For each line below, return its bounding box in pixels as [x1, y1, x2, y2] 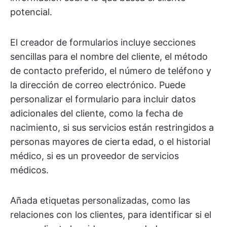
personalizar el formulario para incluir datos [10, 93, 196, 104]
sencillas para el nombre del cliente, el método [10, 51, 208, 62]
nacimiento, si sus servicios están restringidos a [10, 122, 214, 133]
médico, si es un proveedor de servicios [10, 150, 179, 161]
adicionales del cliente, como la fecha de [10, 107, 183, 119]
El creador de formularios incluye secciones [10, 36, 196, 48]
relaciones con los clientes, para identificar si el [10, 209, 211, 220]
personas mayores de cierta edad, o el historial [10, 136, 210, 147]
